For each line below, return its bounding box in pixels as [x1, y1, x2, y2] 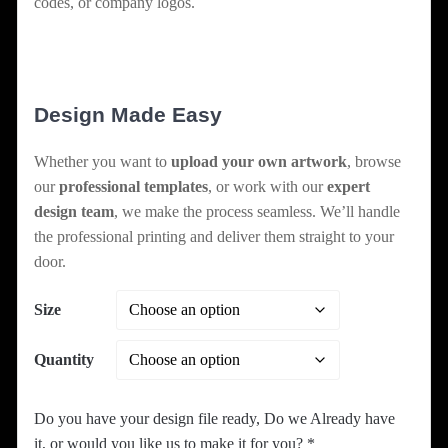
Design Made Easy [34, 103, 222, 127]
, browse [347, 153, 401, 171]
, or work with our [208, 178, 327, 196]
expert [327, 178, 370, 196]
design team [34, 203, 114, 221]
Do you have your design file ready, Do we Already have [34, 410, 395, 428]
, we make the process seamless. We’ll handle [114, 203, 400, 221]
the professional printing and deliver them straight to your [34, 228, 394, 246]
